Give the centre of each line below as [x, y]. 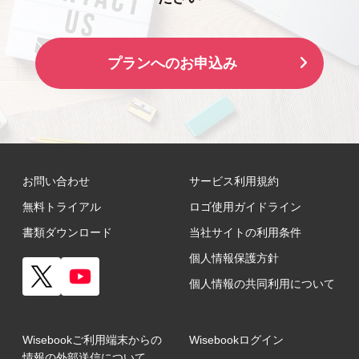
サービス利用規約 [234, 182]
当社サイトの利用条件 [245, 233]
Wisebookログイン [236, 340]
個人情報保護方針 [234, 258]
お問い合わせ [56, 182]
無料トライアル [62, 207]
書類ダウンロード [67, 233]
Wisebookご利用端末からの [92, 340]
